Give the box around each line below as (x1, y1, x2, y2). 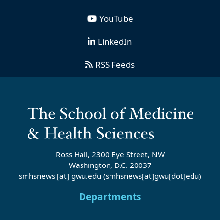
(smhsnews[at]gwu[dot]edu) (101, 171, 201, 181)
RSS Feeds (95, 58, 135, 70)
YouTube (99, 12, 133, 24)
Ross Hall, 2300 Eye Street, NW (55, 149, 165, 160)
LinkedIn (98, 35, 132, 47)
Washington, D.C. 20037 (68, 160, 152, 170)
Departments (79, 191, 141, 204)
